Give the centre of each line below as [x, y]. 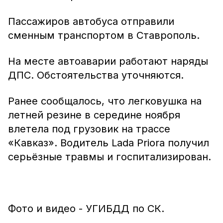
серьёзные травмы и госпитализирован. [110, 157]
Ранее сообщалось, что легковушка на [105, 101]
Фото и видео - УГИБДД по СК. [86, 209]
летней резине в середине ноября [94, 115]
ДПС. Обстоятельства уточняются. [96, 75]
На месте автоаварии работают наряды [108, 61]
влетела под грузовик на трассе [89, 129]
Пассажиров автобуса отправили [91, 21]
